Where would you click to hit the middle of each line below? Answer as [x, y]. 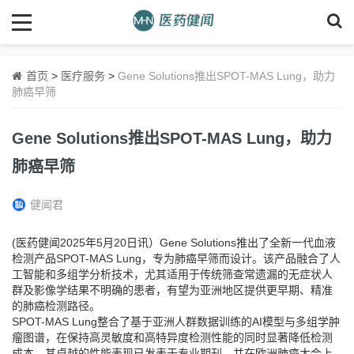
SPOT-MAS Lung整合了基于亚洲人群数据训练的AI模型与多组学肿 [176, 322]
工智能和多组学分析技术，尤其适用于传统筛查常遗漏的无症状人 [172, 274]
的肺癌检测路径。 [56, 306]
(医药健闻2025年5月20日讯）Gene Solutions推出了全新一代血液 [174, 243]
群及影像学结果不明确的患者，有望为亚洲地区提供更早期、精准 [172, 290]
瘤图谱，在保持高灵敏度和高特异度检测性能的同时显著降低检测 [172, 337]
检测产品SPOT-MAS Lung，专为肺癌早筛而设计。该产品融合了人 [176, 258]
